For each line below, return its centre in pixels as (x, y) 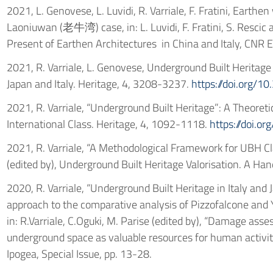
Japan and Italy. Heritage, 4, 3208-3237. (99, 84)
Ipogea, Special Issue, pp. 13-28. (79, 254)
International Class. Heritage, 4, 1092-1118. (108, 124)
